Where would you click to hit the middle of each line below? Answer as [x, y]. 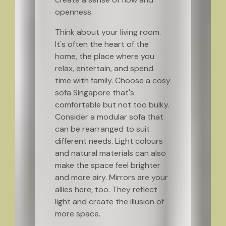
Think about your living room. [108, 32]
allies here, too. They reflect [106, 189]
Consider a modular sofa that [109, 117]
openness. [74, 12]
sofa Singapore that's [94, 93]
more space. [77, 214]
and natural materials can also [110, 153]
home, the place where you [104, 56]
